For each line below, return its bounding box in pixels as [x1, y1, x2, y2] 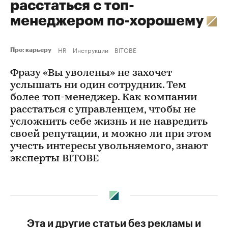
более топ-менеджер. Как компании [10, 93, 197, 103]
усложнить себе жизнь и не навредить [10, 117, 208, 127]
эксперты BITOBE [10, 154, 99, 164]
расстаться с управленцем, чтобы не [10, 105, 196, 115]
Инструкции [73, 45, 108, 54]
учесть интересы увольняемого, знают [10, 141, 208, 152]
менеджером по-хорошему [10, 14, 207, 28]
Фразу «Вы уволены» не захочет [10, 68, 172, 78]
